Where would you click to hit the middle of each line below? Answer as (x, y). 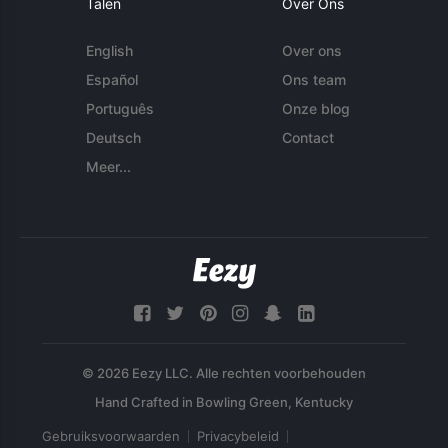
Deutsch (114, 137)
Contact (307, 137)
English (110, 50)
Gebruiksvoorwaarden (111, 436)
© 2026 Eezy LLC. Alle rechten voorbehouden (224, 373)
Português (120, 108)
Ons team (313, 79)
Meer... (109, 166)
